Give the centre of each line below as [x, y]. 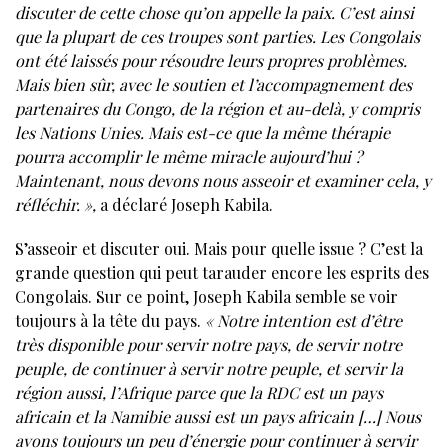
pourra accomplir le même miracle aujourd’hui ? [188, 156]
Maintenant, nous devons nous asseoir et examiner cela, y [223, 180]
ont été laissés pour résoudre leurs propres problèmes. [211, 60]
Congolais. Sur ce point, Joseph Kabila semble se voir [206, 296]
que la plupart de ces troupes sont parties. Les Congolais [217, 36]
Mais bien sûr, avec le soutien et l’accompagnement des [213, 84]
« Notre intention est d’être [303, 320]
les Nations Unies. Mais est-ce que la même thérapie [202, 132]
